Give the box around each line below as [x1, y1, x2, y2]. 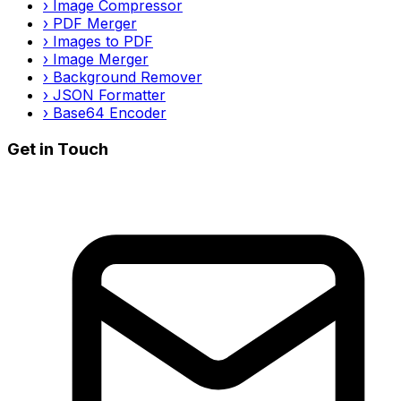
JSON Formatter [48, 86, 166, 105]
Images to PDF [48, 32, 153, 51]
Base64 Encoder [48, 104, 166, 123]
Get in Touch [7, 138, 108, 159]
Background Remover [48, 68, 202, 87]
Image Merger [48, 50, 149, 69]
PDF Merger [48, 14, 137, 33]
